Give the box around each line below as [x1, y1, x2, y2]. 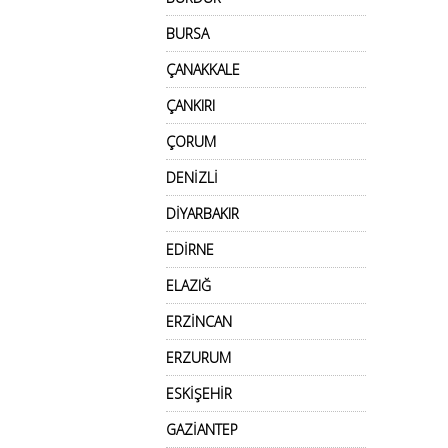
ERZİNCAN [166, 312, 232, 331]
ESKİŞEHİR [166, 384, 232, 403]
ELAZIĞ [166, 276, 211, 295]
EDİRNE [166, 240, 214, 259]
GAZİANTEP [166, 420, 238, 439]
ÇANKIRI [166, 96, 215, 115]
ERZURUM [166, 348, 231, 367]
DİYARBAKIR [166, 204, 239, 223]
